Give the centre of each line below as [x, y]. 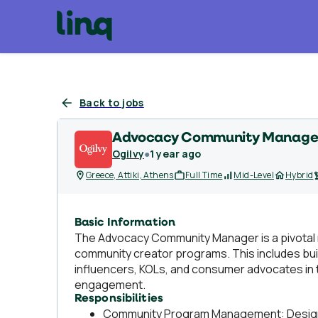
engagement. [110, 285]
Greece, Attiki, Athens [130, 175]
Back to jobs [112, 103]
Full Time [204, 175]
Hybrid [300, 175]
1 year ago [176, 154]
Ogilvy [128, 154]
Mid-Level [254, 175]
